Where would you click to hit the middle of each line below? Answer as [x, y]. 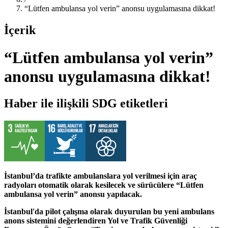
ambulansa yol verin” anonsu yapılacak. [73, 194]
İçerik [20, 30]
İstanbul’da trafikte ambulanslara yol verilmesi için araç [101, 176]
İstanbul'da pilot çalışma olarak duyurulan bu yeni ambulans [109, 212]
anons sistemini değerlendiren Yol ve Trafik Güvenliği [96, 221]
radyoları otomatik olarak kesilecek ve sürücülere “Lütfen [104, 185]
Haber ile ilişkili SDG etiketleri [86, 104]
